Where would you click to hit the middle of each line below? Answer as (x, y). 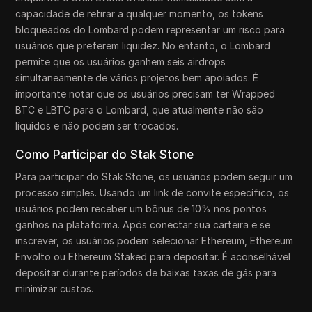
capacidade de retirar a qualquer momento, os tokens (140, 14)
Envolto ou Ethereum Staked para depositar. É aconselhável (153, 257)
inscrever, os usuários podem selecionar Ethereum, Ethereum (155, 241)
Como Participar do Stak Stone (105, 155)
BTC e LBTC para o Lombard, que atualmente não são (140, 110)
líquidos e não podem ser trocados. (97, 126)
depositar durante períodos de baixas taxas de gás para (146, 273)
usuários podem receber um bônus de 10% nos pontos (141, 209)
